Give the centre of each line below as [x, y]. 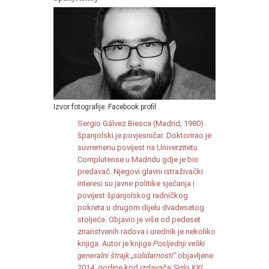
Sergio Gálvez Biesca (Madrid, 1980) [141, 123]
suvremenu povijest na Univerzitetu [138, 147]
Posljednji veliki [179, 243]
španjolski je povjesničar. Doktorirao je [144, 135]
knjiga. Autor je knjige [115, 243]
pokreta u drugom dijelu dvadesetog [141, 207]
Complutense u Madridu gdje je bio [138, 159]
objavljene [195, 255]
